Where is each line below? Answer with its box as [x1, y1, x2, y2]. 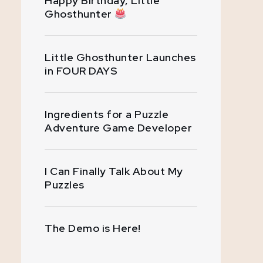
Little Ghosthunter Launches [45, 50, 196, 64]
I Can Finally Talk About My [45, 164, 183, 178]
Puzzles [45, 178, 85, 191]
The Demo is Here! [45, 221, 141, 235]
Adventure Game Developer [45, 121, 192, 134]
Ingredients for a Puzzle [45, 107, 168, 121]
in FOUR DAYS [45, 64, 117, 77]
